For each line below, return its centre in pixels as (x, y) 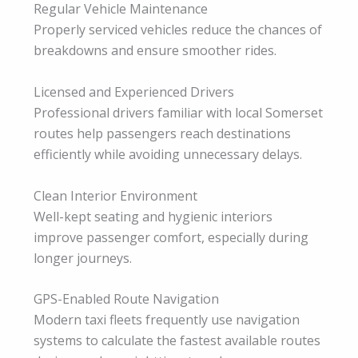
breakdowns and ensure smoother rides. (155, 51)
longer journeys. (83, 258)
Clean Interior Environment (115, 195)
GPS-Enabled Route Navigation (126, 299)
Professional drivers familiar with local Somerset (178, 112)
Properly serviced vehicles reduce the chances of (178, 30)
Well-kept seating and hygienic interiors (153, 216)
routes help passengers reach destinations (162, 133)
